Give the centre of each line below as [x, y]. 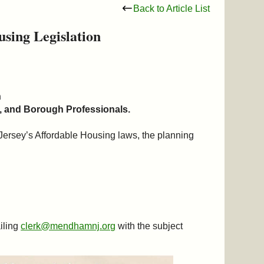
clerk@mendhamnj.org [68, 226]
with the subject [149, 226]
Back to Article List [171, 8]
